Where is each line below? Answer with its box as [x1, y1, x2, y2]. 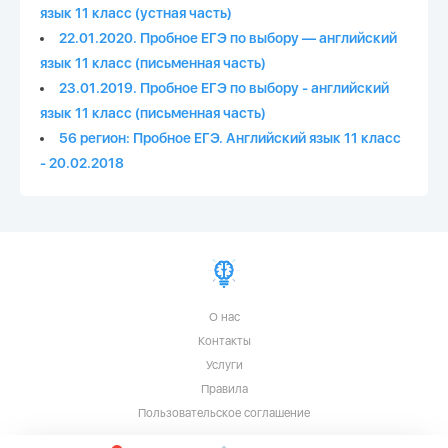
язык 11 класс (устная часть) [40, 5, 232, 22]
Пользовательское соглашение [138, 406, 310, 421]
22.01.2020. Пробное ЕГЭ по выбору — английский [59, 30, 397, 47]
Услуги [205, 358, 243, 373]
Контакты [197, 334, 251, 349]
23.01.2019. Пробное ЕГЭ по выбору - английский [59, 80, 389, 97]
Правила [200, 382, 248, 397]
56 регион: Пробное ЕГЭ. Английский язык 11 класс [59, 130, 401, 147]
